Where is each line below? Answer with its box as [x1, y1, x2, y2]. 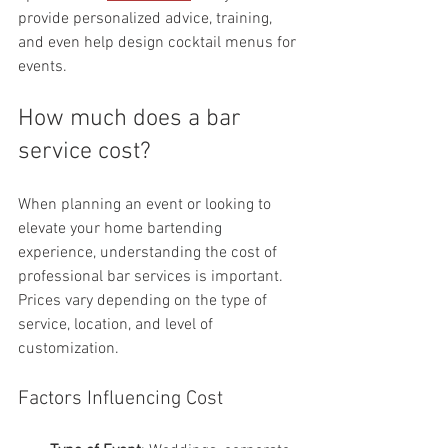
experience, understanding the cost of [18, 243, 281, 264]
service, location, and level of [18, 315, 217, 336]
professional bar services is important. [18, 267, 287, 288]
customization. [18, 339, 119, 360]
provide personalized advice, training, [18, 9, 276, 30]
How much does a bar [18, 105, 247, 134]
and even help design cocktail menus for [18, 33, 300, 54]
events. [18, 57, 67, 78]
